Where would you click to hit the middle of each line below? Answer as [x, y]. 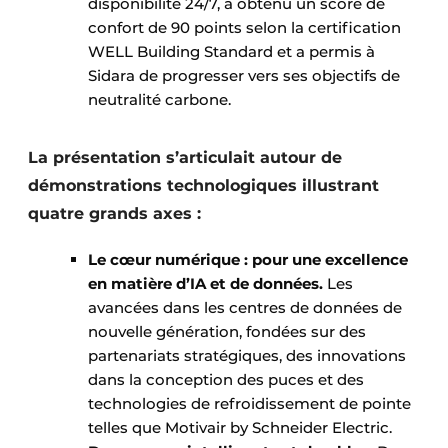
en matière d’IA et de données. [205, 284]
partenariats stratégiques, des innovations [247, 356]
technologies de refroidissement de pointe [249, 404]
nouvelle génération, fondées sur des [227, 332]
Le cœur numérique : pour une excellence [248, 260]
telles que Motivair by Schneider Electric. [242, 428]
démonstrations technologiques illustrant [203, 186]
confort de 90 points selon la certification [244, 28]
